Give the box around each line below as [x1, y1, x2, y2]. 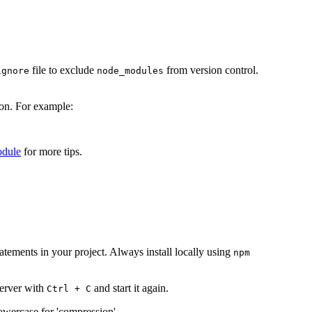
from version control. [164, 64, 258, 77]
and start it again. [91, 282, 169, 295]
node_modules [97, 65, 164, 77]
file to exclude [29, 64, 97, 77]
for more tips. [21, 146, 82, 158]
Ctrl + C [47, 283, 91, 295]
